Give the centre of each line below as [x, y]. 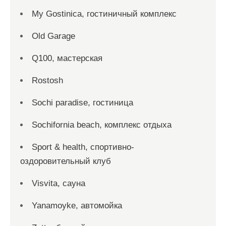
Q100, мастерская [67, 58]
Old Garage [53, 36]
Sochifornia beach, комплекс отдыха [102, 125]
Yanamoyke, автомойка [77, 205]
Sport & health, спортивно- [83, 147]
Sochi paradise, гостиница [82, 102]
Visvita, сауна [59, 183]
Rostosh [47, 80]
